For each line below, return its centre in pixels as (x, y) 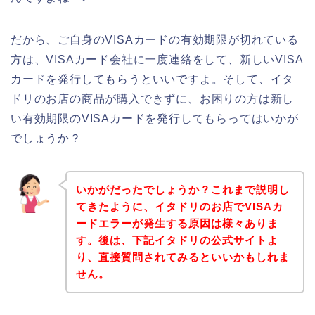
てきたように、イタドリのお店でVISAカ (179, 206)
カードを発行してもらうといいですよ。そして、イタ (153, 79)
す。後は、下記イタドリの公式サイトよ (177, 240)
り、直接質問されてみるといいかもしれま (182, 257)
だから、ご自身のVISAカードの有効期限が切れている (155, 40)
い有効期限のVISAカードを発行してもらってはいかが (155, 119)
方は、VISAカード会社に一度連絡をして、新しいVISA (157, 60)
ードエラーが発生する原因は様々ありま (177, 223)
